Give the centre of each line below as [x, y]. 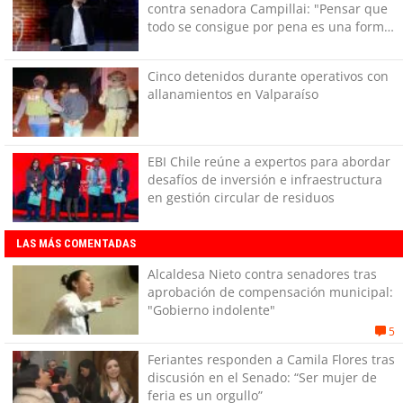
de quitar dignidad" [206, 44]
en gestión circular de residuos [241, 197]
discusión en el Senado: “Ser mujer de [262, 377]
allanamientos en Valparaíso [233, 94]
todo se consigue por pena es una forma [269, 26]
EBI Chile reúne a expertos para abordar [269, 161]
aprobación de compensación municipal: [270, 291]
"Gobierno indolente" [211, 309]
